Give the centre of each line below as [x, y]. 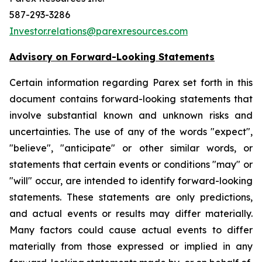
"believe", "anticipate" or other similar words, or [131, 148]
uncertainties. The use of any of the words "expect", [131, 132]
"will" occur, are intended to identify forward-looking [131, 181]
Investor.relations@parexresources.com [99, 31]
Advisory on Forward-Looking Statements [112, 57]
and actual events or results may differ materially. [131, 213]
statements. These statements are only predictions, [131, 197]
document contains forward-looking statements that [131, 99]
